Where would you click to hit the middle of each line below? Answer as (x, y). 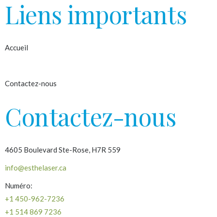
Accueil (16, 47)
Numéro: (19, 185)
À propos (19, 65)
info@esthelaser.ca (36, 167)
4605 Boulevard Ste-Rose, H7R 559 (63, 149)
